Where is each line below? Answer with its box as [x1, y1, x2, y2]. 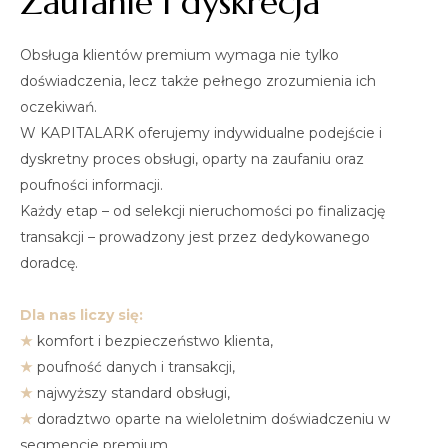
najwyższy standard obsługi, [37, 383, 230, 402]
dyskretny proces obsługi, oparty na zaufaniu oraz [20, 149, 364, 168]
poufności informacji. [20, 175, 163, 194]
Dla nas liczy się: [20, 305, 143, 324]
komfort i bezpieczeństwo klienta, [37, 331, 273, 350]
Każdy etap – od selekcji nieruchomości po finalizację [20, 201, 385, 220]
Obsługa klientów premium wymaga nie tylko [20, 45, 339, 64]
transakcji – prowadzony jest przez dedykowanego [20, 227, 370, 246]
